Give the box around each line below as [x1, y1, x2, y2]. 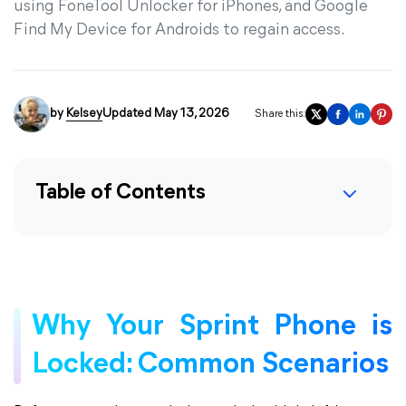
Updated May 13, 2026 [102, 107, 228, 121]
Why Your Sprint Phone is [32, 313, 392, 342]
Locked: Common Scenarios [32, 351, 389, 380]
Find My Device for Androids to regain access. [14, 22, 345, 39]
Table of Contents [35, 182, 206, 204]
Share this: [255, 109, 305, 120]
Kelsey [66, 107, 102, 121]
